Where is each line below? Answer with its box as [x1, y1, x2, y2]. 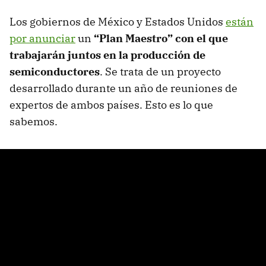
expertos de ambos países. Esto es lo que [9, 98, 213, 112]
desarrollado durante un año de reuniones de [9, 81, 237, 96]
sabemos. [9, 115, 58, 129]
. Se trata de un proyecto [100, 65, 221, 79]
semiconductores [9, 65, 100, 79]
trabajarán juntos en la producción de [9, 48, 205, 62]
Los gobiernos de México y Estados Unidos [9, 15, 226, 29]
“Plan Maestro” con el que [94, 31, 228, 46]
